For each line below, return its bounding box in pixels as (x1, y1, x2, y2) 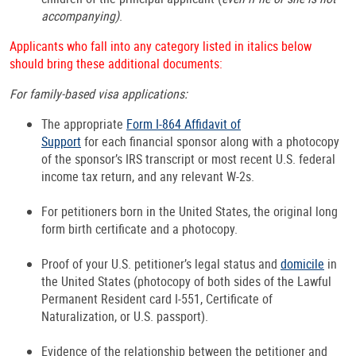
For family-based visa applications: (10, 85, 188, 103)
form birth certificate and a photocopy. (41, 220, 238, 238)
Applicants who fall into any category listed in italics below (10, 37, 311, 56)
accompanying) (41, 7, 119, 25)
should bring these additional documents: (10, 55, 222, 73)
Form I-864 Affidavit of (126, 115, 241, 133)
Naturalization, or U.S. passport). (41, 308, 208, 326)
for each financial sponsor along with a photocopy (81, 133, 339, 151)
